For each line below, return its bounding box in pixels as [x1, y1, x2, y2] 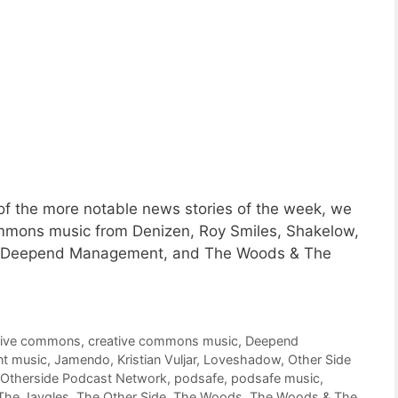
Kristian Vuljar [117, 351, 196, 367]
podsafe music [231, 370, 320, 386]
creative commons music [88, 332, 239, 348]
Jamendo [54, 351, 110, 367]
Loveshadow [203, 351, 281, 367]
